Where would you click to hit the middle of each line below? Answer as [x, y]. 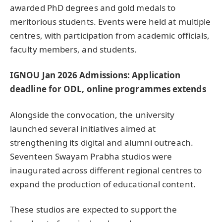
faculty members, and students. [74, 50]
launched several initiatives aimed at [83, 128]
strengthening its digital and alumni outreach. [102, 142]
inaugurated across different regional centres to [106, 170]
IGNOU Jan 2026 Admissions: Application [95, 75]
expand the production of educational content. [103, 184]
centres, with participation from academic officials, [110, 36]
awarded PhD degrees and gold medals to [93, 8]
